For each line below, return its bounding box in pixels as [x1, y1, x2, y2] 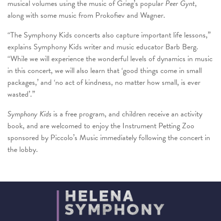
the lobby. [7, 143, 38, 155]
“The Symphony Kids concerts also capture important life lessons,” [7, 29, 211, 41]
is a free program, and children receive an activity [51, 108, 202, 120]
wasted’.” [7, 88, 35, 100]
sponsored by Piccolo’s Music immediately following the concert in [7, 131, 210, 144]
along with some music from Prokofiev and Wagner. [7, 9, 165, 21]
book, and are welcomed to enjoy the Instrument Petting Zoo [7, 119, 194, 132]
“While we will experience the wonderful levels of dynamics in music [7, 52, 213, 65]
